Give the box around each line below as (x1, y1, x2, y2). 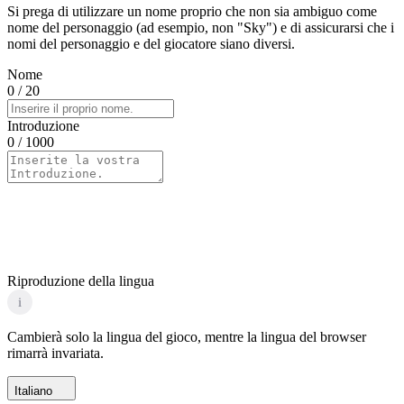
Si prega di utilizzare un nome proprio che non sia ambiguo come (7, 4, 377, 20)
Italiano (14, 384, 52, 399)
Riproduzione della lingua (7, 273, 154, 289)
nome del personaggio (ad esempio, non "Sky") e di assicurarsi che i (7, 20, 394, 36)
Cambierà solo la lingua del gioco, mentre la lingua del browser (7, 329, 366, 345)
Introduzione (7, 118, 79, 134)
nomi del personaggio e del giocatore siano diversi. (7, 36, 295, 52)
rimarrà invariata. (7, 345, 104, 362)
